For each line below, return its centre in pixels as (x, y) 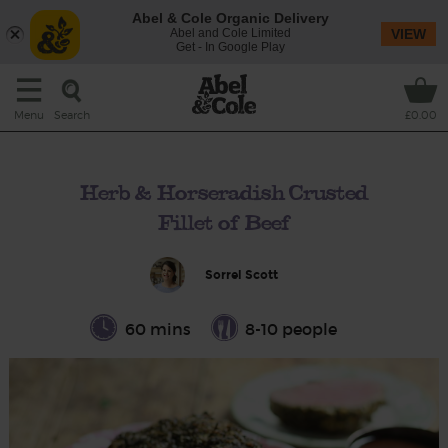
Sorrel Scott (242, 274)
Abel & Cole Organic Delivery (230, 18)
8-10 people (291, 329)
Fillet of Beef (224, 222)
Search (71, 114)
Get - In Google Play (230, 47)
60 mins (157, 329)
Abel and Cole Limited (230, 33)
